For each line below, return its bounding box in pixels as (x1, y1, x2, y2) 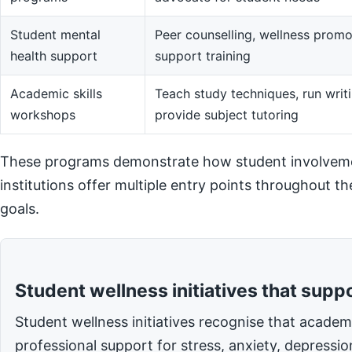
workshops (10, 107, 75, 123)
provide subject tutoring (155, 107, 299, 123)
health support (10, 48, 97, 64)
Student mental (10, 27, 101, 42)
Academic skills (10, 86, 102, 101)
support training (155, 48, 251, 64)
